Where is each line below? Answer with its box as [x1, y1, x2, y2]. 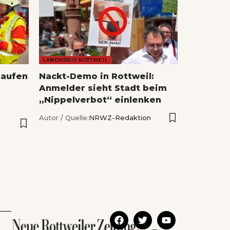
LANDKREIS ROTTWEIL [43, 56, 108, 63]
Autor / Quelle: [39, 113, 89, 122]
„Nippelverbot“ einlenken [39, 94, 161, 105]
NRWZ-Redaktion [89, 113, 151, 122]
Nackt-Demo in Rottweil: [39, 71, 154, 81]
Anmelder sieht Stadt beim [39, 83, 167, 93]
